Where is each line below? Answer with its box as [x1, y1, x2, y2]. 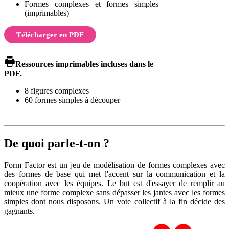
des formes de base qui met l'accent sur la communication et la [4, 169, 225, 178]
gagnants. [4, 206, 35, 215]
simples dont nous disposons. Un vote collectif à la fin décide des [4, 197, 225, 206]
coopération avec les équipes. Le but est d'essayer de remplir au [4, 178, 225, 188]
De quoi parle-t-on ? [4, 136, 109, 150]
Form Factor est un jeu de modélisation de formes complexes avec [4, 160, 225, 169]
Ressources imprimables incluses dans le [15, 60, 154, 69]
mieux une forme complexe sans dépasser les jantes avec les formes [4, 188, 225, 197]
